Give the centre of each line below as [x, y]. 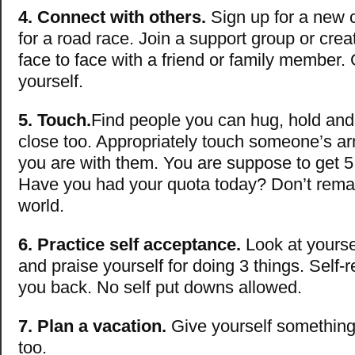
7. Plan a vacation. [92, 326]
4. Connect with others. [112, 17]
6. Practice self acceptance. [130, 244]
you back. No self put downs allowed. [160, 287]
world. [41, 205]
